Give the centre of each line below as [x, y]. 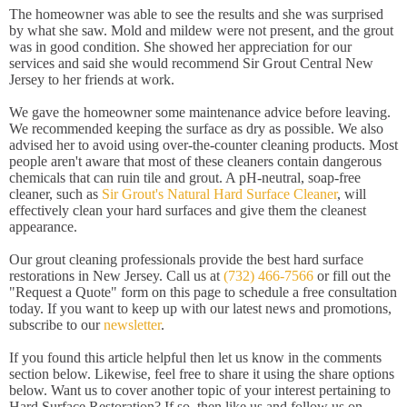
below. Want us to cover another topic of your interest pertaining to [200, 390]
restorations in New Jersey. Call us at [116, 276]
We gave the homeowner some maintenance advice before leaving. [200, 112]
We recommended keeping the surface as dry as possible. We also [196, 129]
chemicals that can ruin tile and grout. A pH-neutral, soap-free [185, 178]
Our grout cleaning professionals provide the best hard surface [186, 259]
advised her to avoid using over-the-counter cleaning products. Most [203, 145]
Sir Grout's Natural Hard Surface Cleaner [219, 194]
